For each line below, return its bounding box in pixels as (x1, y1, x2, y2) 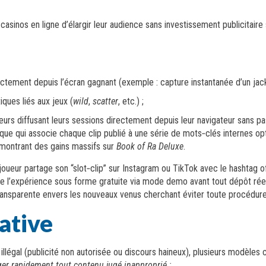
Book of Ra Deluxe (116, 141, 184, 152)
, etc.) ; (118, 96, 144, 107)
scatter (93, 96, 119, 107)
